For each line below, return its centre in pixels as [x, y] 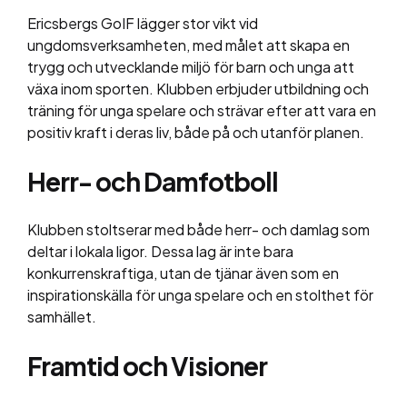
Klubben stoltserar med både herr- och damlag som [199, 230]
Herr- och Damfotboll [153, 182]
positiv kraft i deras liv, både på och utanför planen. [196, 133]
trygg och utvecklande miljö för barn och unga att [191, 67]
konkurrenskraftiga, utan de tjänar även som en [183, 273]
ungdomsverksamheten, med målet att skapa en [189, 45]
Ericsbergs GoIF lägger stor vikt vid [143, 24]
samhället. [62, 317]
